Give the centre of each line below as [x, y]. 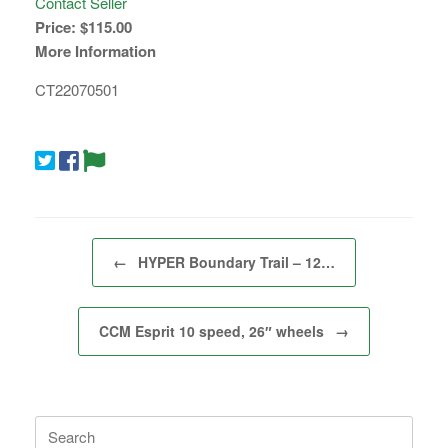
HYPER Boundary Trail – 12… [234, 261]
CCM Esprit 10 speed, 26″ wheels [213, 330]
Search [57, 425]
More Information [95, 50]
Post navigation [73, 246]
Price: [55, 26]
